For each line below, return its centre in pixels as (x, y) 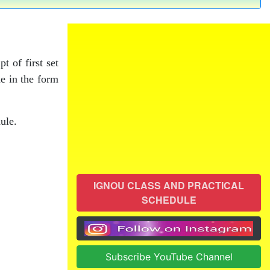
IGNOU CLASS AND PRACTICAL (169, 185)
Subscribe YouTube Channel (169, 257)
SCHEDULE (169, 199)
